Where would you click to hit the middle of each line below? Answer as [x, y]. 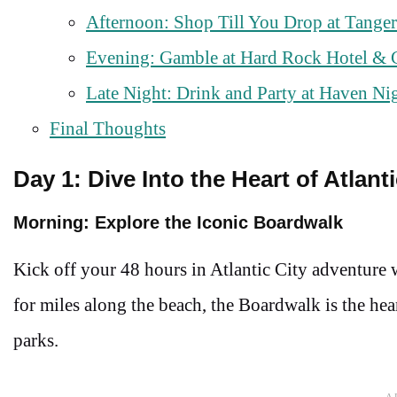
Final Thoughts [108, 129]
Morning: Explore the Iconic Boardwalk [178, 223]
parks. [36, 341]
